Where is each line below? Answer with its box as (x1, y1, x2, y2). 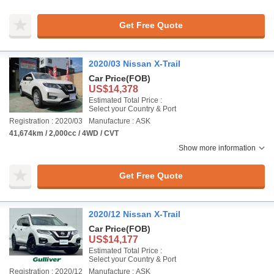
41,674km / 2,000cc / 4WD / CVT (9, 129, 119, 138)
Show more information (179, 144, 256, 152)
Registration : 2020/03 (9, 117, 83, 125)
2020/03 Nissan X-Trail (89, 59, 180, 68)
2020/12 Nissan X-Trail (89, 209, 180, 219)
